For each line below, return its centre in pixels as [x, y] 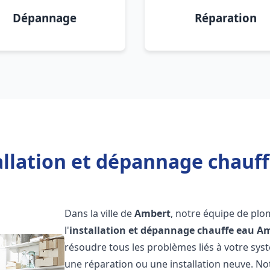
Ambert [153, 213]
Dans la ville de [100, 213]
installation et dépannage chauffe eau [162, 230]
